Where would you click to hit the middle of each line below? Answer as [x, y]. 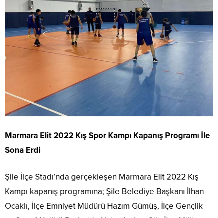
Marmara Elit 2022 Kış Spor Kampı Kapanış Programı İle [107, 136]
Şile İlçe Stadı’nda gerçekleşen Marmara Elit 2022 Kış [102, 177]
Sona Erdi [23, 150]
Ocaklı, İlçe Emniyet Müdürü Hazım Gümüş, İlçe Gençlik [104, 206]
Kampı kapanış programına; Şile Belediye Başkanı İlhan [104, 192]
